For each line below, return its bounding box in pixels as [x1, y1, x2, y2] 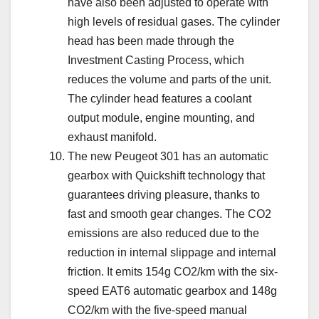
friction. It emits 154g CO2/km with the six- [68, 266, 278, 278]
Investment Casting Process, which [68, 54, 244, 67]
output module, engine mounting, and [68, 112, 255, 125]
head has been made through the [68, 35, 234, 48]
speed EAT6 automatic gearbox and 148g [68, 285, 277, 298]
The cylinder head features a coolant [68, 93, 251, 105]
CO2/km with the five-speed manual [68, 304, 247, 317]
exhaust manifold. [68, 131, 157, 144]
